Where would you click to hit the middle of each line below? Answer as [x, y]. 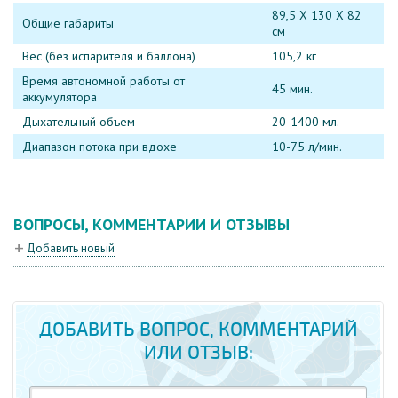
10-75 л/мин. [307, 147]
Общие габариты [68, 24]
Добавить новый [71, 248]
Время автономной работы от [103, 81]
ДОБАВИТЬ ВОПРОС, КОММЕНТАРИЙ [198, 330]
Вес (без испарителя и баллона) [109, 56]
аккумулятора [60, 97]
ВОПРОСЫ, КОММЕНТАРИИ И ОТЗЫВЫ [151, 225]
